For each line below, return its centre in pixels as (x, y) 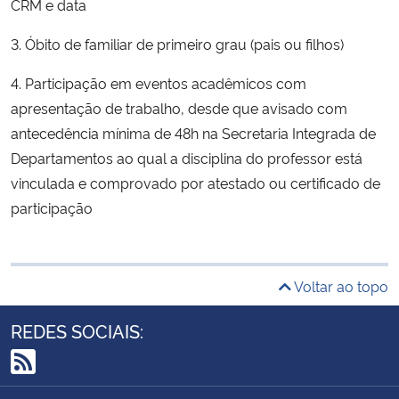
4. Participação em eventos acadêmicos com (159, 82)
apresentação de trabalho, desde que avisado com (179, 107)
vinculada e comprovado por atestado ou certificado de (195, 182)
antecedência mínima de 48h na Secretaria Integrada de (193, 132)
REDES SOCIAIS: (77, 330)
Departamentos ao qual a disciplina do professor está (187, 157)
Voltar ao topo (340, 285)
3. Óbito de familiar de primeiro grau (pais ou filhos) (179, 43)
